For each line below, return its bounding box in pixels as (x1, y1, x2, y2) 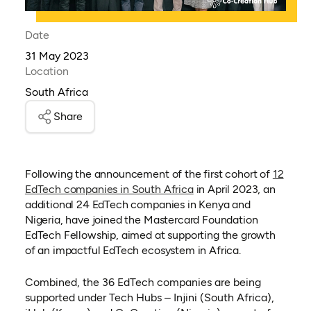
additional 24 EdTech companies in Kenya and (24, 198, 251, 212)
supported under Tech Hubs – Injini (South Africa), (24, 291, 274, 305)
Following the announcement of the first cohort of (24, 167, 273, 181)
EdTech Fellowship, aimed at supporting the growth (24, 228, 276, 242)
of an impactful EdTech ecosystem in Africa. (24, 244, 241, 258)
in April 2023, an (193, 183, 276, 196)
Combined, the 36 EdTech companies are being (24, 276, 261, 289)
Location (24, 65, 69, 78)
